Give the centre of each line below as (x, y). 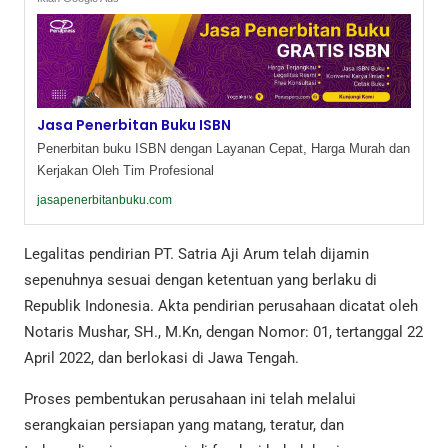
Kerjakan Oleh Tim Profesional (125, 170)
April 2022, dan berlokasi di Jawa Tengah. (161, 357)
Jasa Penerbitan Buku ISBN (134, 124)
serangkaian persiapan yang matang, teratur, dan (184, 424)
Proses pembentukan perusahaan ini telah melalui (190, 398)
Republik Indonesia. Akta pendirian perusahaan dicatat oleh (221, 305)
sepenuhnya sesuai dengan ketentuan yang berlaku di (200, 279)
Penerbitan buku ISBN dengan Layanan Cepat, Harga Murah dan (223, 148)
